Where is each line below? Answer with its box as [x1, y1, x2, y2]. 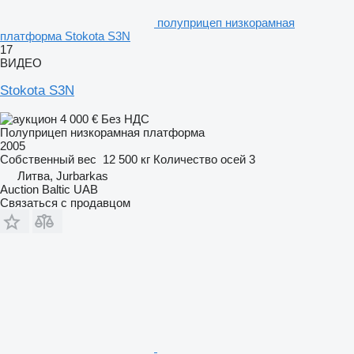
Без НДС [101, 111, 149, 126]
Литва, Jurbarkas [17, 168, 108, 183]
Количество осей [153, 152, 246, 166]
